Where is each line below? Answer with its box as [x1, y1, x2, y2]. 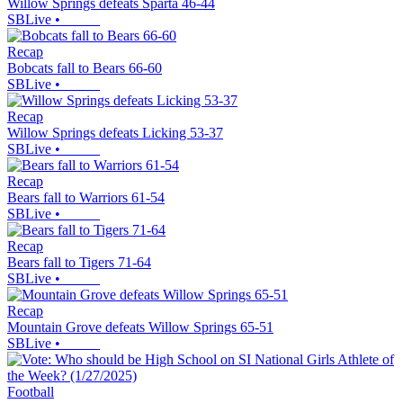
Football [7, 383, 54, 399]
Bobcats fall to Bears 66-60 [7, 59, 162, 76]
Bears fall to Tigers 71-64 [7, 254, 151, 270]
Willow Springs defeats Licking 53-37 [7, 124, 223, 140]
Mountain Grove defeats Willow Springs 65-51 [7, 318, 273, 335]
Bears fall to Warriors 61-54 [7, 189, 165, 205]
